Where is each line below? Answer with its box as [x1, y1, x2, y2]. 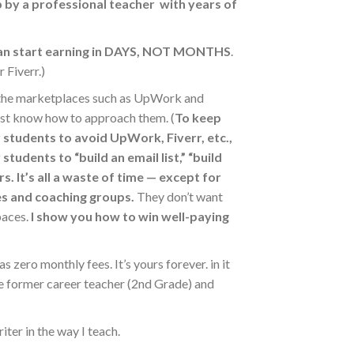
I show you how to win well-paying [31, 209, 230, 224]
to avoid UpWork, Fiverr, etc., [58, 130, 233, 145]
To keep [175, 110, 222, 126]
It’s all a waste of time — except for [17, 169, 222, 185]
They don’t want [134, 189, 224, 205]
